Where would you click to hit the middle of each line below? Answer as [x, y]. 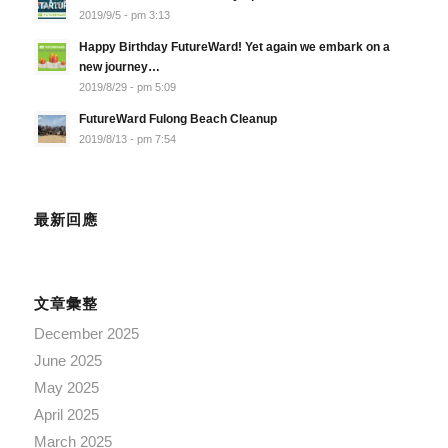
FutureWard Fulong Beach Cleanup [177, 119]
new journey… [119, 67]
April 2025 [66, 415]
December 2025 [86, 334]
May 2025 [66, 388]
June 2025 [67, 361]
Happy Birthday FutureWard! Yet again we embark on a [234, 47]
